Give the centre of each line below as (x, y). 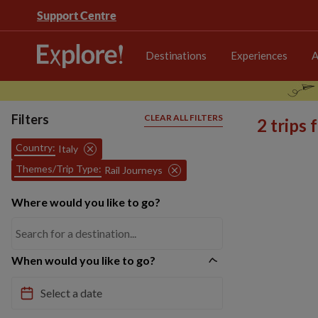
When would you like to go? (83, 260)
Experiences (259, 55)
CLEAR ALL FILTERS (183, 117)
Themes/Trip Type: (59, 169)
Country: (35, 147)
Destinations (176, 55)
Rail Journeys (133, 170)
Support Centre (77, 15)
